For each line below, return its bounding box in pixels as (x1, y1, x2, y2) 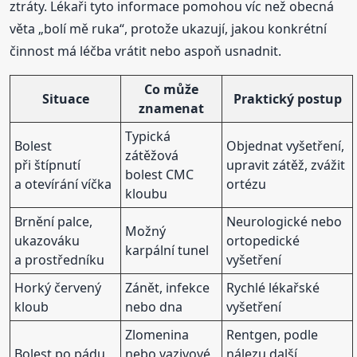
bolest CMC (125, 165, 194, 183)
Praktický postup (233, 89, 342, 108)
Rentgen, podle (226, 325, 319, 343)
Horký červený (14, 278, 102, 296)
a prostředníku (14, 250, 105, 269)
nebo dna (125, 297, 183, 316)
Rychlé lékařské (226, 278, 320, 296)
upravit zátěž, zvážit (226, 155, 346, 174)
